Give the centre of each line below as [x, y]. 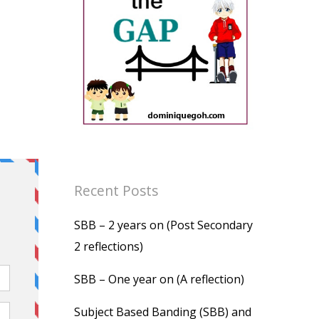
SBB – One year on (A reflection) [159, 279]
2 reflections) [109, 246]
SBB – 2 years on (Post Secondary [163, 225]
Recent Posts [116, 190]
